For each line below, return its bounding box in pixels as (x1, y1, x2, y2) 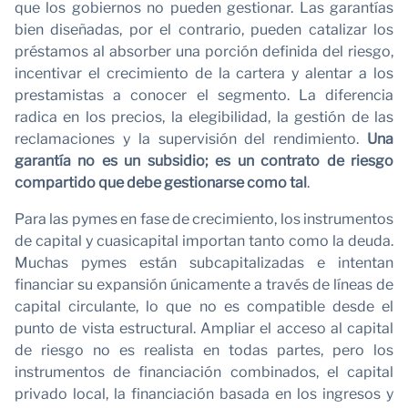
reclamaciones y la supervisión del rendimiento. (15, 129, 367, 148)
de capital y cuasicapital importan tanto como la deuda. (15, 231, 393, 250)
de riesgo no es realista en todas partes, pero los (15, 341, 393, 359)
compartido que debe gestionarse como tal (15, 173, 307, 191)
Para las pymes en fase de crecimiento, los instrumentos (15, 209, 393, 228)
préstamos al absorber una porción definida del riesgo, (15, 42, 393, 60)
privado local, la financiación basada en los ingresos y (15, 384, 393, 403)
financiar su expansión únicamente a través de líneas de (15, 275, 393, 293)
